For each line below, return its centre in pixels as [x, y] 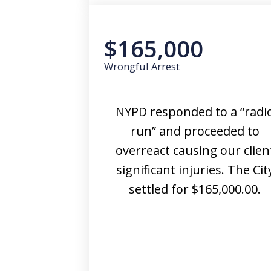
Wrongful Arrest [142, 66]
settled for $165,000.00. [195, 189]
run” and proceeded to [195, 131]
